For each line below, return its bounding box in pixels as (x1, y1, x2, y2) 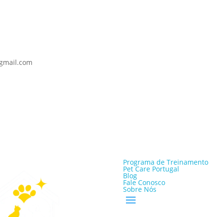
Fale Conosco (123, 178, 165, 187)
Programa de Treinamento (123, 157, 208, 167)
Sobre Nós (123, 185, 156, 194)
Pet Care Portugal (123, 164, 179, 174)
